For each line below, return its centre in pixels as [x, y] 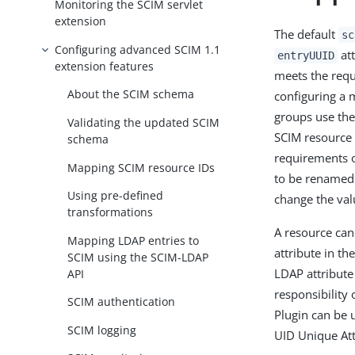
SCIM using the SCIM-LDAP [138, 257]
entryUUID [306, 55]
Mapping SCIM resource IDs [141, 167]
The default [307, 34]
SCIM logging [102, 330]
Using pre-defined [116, 196]
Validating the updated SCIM [144, 123]
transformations [111, 212]
